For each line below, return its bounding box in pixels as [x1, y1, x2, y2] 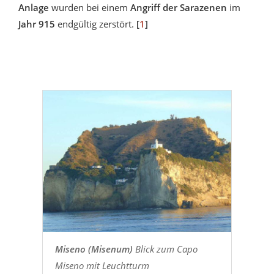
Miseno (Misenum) [54, 243, 133, 256]
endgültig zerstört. [55, 17, 136, 30]
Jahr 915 [18, 17, 55, 30]
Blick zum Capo [132, 243, 198, 256]
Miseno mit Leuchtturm [54, 259, 149, 272]
